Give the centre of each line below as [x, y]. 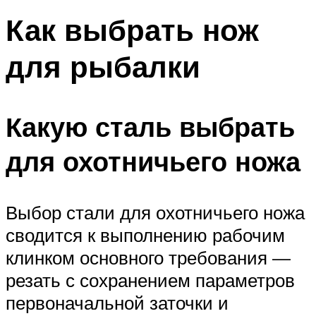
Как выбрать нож [132, 30]
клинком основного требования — [148, 257]
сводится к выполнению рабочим [145, 235]
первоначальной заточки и [117, 302]
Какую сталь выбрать [150, 126]
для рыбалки [103, 67]
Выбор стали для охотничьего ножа [155, 212]
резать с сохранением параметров [150, 280]
